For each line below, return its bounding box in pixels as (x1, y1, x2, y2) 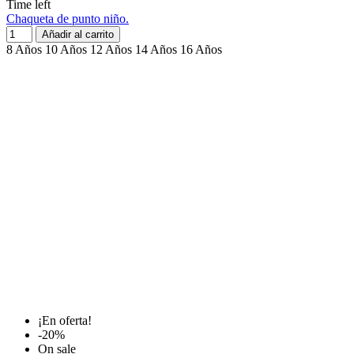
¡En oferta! (38, 314, 92, 328)
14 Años (135, 43, 177, 57)
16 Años (180, 43, 222, 57)
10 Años (45, 43, 87, 57)
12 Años (90, 43, 132, 57)
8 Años (6, 43, 42, 57)
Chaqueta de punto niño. (6, 12, 129, 26)
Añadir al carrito (42, 28, 114, 41)
